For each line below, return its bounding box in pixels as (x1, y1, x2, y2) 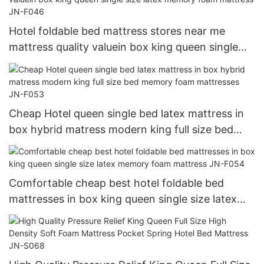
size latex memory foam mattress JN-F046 (9, 57, 224, 70)
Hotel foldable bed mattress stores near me (9, 25, 225, 38)
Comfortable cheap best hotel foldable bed (9, 177, 224, 189)
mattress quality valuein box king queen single (9, 41, 238, 54)
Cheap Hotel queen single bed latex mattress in (9, 107, 244, 120)
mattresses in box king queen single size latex (9, 193, 237, 205)
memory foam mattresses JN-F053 (9, 138, 185, 151)
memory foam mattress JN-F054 (9, 209, 174, 221)
